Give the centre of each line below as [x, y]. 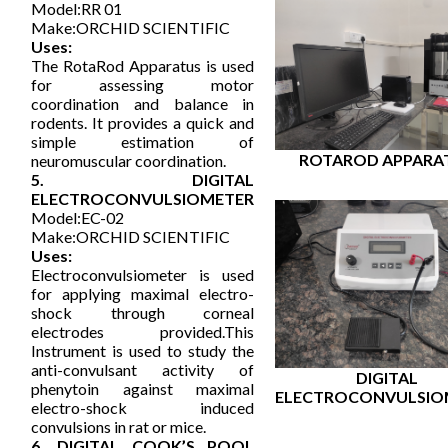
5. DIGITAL [143, 180]
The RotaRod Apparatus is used [143, 66]
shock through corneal [143, 313]
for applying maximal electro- [143, 294]
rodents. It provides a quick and [143, 123]
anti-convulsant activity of [143, 370]
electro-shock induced [143, 408]
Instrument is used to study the [143, 351]
